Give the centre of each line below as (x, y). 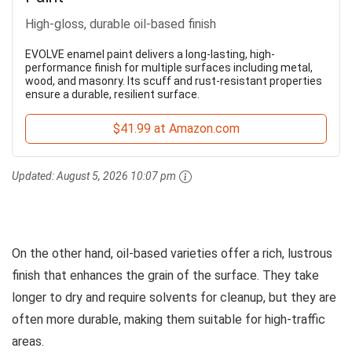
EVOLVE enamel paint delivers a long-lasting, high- (150, 54)
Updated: (34, 176)
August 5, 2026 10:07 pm (116, 176)
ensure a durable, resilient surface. (112, 94)
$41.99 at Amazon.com (176, 128)
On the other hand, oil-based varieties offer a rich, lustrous (172, 253)
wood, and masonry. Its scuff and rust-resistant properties (174, 81)
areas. (28, 341)
